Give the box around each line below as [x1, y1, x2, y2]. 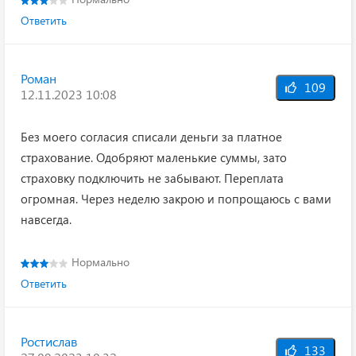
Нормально [72, 254, 130, 269]
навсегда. [21, 211, 72, 227]
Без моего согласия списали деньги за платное [21, 129, 282, 145]
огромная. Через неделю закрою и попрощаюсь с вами [21, 191, 331, 207]
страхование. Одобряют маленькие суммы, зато [21, 149, 287, 165]
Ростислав [21, 333, 77, 350]
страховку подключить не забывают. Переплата [21, 170, 284, 186]
